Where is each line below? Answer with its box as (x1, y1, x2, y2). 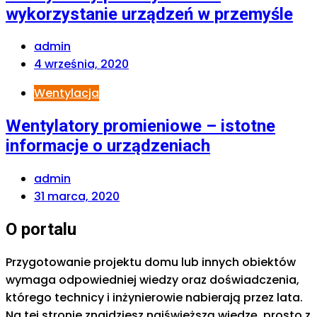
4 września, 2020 (34, 56, 129, 73)
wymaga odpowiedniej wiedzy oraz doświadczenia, (6, 272, 299, 289)
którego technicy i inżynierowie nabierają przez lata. (6, 289, 303, 306)
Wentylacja (34, 85, 99, 102)
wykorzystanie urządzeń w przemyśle (6, 4, 293, 24)
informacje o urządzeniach (6, 136, 210, 156)
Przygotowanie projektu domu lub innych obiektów (6, 254, 296, 271)
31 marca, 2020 (34, 188, 120, 205)
